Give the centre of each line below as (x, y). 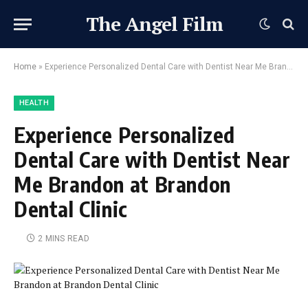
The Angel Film (154, 24)
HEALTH (34, 103)
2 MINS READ (64, 239)
